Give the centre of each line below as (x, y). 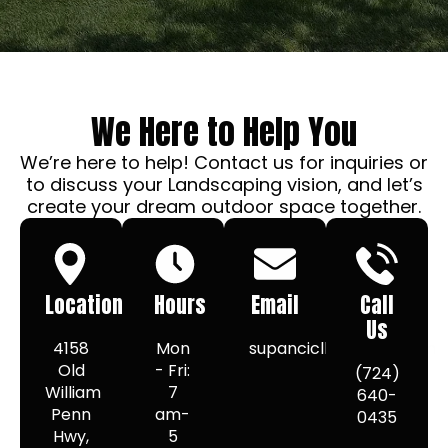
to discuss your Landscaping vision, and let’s (224, 184)
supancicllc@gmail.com (342, 348)
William (73, 392)
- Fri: (173, 370)
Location (84, 305)
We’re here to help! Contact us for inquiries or (224, 162)
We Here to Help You (224, 132)
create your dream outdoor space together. (224, 206)
